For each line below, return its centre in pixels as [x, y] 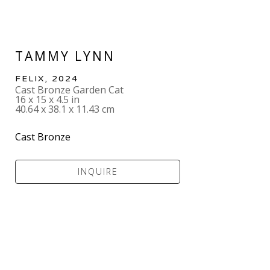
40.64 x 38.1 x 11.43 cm [65, 109]
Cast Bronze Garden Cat [70, 89]
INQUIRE [98, 171]
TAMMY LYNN [65, 56]
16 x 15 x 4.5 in [48, 99]
